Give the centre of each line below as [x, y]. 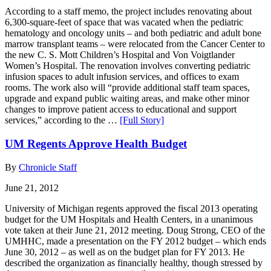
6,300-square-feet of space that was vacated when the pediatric [124, 22]
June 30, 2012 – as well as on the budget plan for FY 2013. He [125, 252]
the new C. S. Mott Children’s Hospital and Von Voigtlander [120, 55]
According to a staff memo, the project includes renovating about [128, 11]
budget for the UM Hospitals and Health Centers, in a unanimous [129, 219]
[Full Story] [142, 120]
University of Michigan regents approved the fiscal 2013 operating [131, 208]
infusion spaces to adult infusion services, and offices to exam [122, 77]
